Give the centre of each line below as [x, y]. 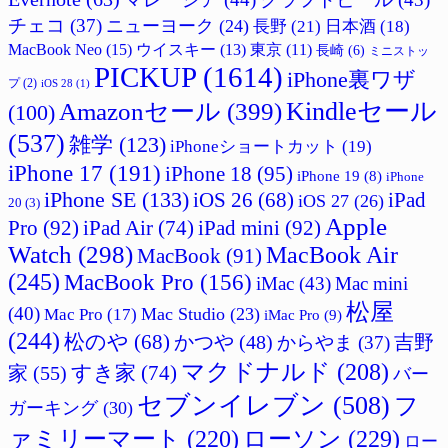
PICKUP [145, 77]
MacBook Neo [55, 50]
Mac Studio [183, 314]
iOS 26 [223, 200]
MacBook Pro [129, 283]
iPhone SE [90, 200]
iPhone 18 [208, 174]
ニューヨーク [160, 26]
